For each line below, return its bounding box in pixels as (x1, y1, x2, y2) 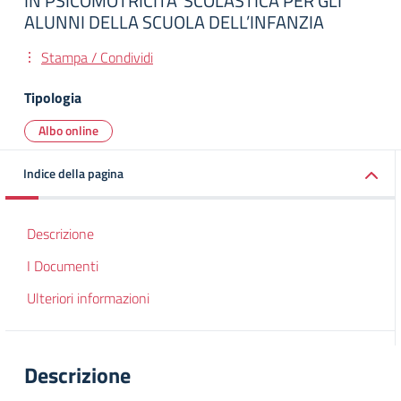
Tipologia (24, 87, 81, 108)
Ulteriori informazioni (27, 287, 149, 309)
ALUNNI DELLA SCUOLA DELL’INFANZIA (24, 8, 324, 36)
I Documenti (27, 255, 98, 277)
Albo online (38, 121, 98, 140)
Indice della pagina (23, 164, 124, 183)
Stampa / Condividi (41, 47, 153, 68)
